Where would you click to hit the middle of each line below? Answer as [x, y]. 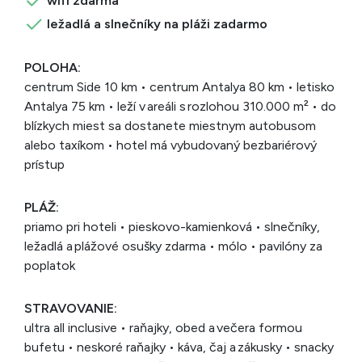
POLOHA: [53, 67]
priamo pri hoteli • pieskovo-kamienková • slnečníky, [172, 227]
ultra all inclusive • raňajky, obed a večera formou [163, 328]
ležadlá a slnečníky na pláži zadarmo [157, 24]
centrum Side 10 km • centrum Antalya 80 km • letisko [179, 87]
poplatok [50, 265]
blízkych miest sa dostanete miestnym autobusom [170, 126]
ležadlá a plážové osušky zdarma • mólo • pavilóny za [173, 246]
